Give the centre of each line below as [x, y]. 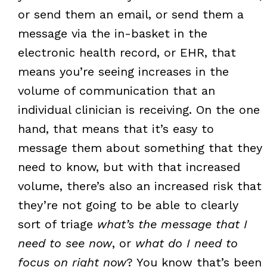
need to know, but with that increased [129, 167]
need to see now [65, 243]
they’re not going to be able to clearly [128, 205]
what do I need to [186, 243]
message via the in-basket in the [112, 33]
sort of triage [57, 224]
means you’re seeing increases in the [123, 71]
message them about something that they [140, 148]
